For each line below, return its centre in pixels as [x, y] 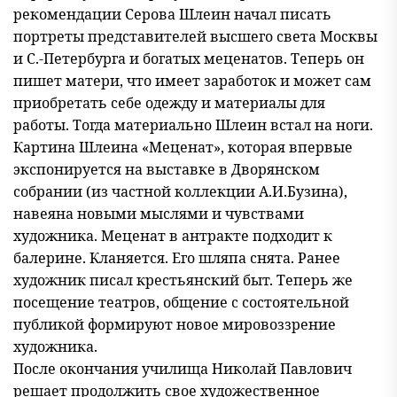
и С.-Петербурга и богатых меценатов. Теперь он [189, 58]
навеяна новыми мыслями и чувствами [159, 214]
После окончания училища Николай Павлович [183, 369]
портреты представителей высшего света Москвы [195, 36]
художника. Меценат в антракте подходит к [173, 236]
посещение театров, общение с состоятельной [181, 302]
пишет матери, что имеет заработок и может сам [192, 81]
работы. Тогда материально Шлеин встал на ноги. [193, 125]
